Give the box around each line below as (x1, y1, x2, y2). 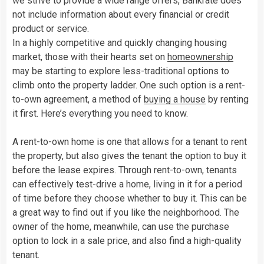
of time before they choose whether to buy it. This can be (12, 192, 247, 204)
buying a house (144, 93, 206, 105)
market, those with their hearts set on (12, 51, 167, 62)
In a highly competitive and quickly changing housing (12, 37, 227, 48)
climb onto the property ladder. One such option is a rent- (12, 79, 245, 91)
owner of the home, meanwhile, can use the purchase (12, 220, 229, 232)
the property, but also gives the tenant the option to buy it (12, 150, 246, 161)
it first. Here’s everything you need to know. (12, 107, 188, 119)
